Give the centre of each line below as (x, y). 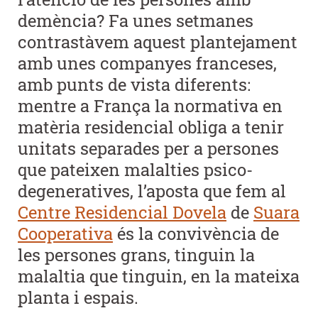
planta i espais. (78, 298)
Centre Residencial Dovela (122, 213)
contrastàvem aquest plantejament (158, 42)
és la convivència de (196, 234)
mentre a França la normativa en (150, 106)
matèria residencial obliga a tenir (151, 127)
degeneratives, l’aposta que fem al (152, 191)
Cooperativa (65, 234)
